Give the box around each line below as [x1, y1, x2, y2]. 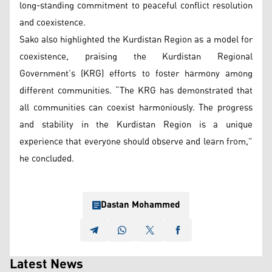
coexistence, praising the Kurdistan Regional [19, 48, 253, 66]
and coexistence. [19, 14, 86, 32]
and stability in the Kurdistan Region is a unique [19, 116, 253, 134]
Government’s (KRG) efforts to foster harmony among [19, 65, 253, 83]
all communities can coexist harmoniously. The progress [19, 99, 253, 117]
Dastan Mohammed [101, 196, 180, 214]
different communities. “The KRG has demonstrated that [19, 82, 253, 100]
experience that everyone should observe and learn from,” [19, 133, 253, 151]
